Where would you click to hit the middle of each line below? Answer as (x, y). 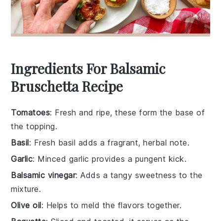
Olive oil (26, 205)
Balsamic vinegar (43, 175)
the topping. (34, 126)
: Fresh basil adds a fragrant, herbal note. (109, 142)
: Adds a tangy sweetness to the (139, 175)
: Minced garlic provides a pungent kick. (110, 159)
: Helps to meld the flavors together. (111, 205)
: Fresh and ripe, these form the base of (128, 112)
